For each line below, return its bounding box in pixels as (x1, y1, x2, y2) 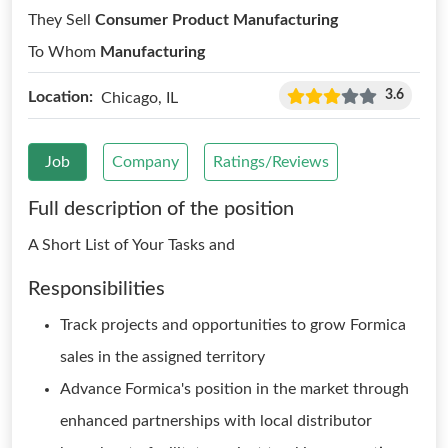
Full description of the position (28, 199, 294, 219)
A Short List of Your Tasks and (28, 237, 235, 253)
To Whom (28, 44, 100, 60)
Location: (28, 89, 93, 105)
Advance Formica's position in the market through (60, 381, 409, 397)
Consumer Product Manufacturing (95, 12, 338, 28)
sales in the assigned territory (60, 349, 265, 365)
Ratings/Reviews (213, 154, 329, 170)
